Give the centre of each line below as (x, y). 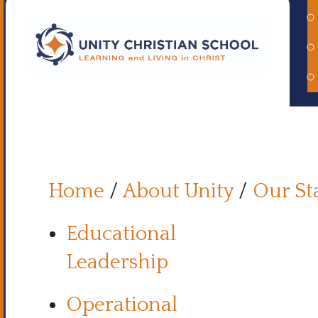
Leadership (120, 262)
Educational (121, 234)
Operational (122, 305)
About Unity (178, 191)
